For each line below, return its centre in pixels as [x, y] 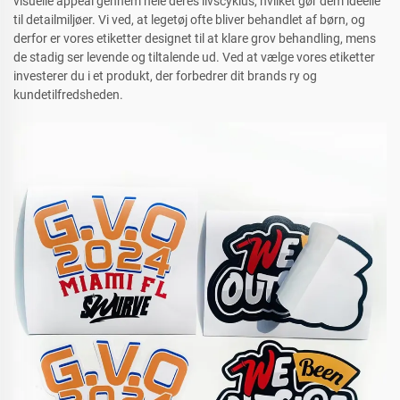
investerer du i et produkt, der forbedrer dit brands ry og [165, 76]
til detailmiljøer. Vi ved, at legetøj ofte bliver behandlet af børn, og [189, 20]
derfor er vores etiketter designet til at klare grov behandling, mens [195, 39]
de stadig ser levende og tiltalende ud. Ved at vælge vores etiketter [194, 58]
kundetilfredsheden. [68, 95]
